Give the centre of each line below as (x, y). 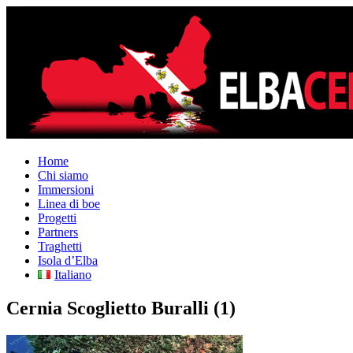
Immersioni (66, 190)
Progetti (57, 218)
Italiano (72, 275)
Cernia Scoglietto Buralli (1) (121, 308)
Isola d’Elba (68, 260)
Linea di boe (69, 204)
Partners (58, 232)
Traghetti (60, 246)
